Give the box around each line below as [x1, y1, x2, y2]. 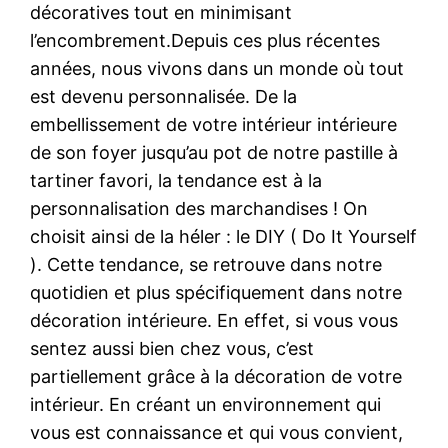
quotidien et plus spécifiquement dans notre [30, 281, 403, 303]
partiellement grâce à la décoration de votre [30, 365, 403, 387]
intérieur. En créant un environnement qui [30, 393, 382, 415]
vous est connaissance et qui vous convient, [30, 421, 404, 443]
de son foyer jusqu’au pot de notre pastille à [30, 141, 399, 163]
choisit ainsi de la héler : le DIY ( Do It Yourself [30, 225, 418, 247]
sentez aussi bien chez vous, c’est [30, 337, 315, 359]
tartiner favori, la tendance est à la [30, 169, 323, 191]
